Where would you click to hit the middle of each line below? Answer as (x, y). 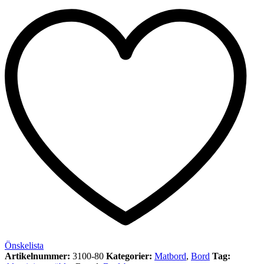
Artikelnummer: (39, 256)
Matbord (170, 256)
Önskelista (24, 245)
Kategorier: (130, 256)
